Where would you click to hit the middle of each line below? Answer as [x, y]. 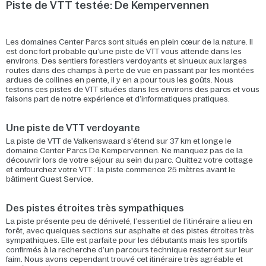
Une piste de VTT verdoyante [73, 128]
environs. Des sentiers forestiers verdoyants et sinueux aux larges [126, 61]
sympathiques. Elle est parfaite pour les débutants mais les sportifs [127, 240]
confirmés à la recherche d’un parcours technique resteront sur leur [129, 250]
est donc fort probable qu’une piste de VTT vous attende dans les [124, 51]
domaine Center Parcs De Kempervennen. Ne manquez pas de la [124, 151]
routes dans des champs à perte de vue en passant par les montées [130, 70]
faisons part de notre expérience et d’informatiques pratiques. [118, 99]
